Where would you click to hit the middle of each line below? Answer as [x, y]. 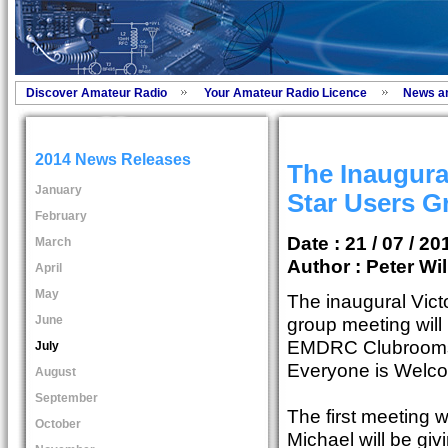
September [66, 397]
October [57, 423]
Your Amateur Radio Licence [285, 93]
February [60, 215]
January [58, 189]
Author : [323, 265]
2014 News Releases [112, 160]
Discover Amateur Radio [96, 93]
